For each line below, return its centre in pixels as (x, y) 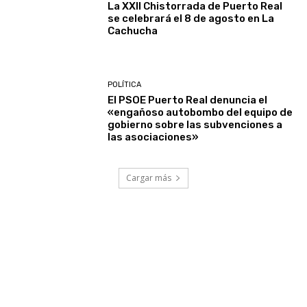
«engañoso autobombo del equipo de (200, 113)
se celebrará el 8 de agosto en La (191, 18)
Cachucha (133, 30)
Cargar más (149, 177)
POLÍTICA (125, 85)
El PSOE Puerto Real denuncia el (188, 100)
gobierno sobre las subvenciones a (195, 125)
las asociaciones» (153, 137)
